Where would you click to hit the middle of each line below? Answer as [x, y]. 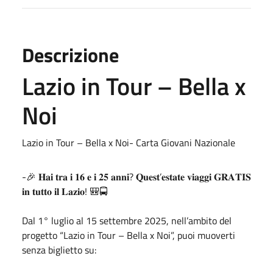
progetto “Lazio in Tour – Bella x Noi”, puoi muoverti [129, 235]
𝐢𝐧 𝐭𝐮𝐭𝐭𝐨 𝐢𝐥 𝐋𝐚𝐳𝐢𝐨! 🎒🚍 [65, 191]
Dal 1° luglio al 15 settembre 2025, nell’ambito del [127, 220]
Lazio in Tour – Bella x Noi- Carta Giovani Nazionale [129, 142]
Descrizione [70, 55]
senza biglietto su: [59, 250]
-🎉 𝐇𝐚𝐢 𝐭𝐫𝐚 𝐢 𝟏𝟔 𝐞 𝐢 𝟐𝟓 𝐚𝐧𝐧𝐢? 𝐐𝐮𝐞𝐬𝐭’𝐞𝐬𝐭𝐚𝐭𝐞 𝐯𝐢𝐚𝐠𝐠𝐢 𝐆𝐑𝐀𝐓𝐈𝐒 [136, 176]
